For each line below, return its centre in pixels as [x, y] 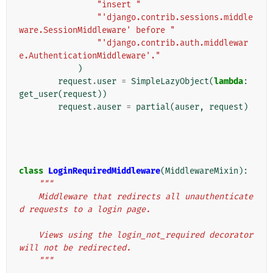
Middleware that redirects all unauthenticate [29, 197]
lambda [229, 82]
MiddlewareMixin [202, 171]
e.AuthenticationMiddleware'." [90, 56]
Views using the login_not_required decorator [29, 235]
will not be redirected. [75, 248]
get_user [38, 94]
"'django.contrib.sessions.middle [175, 18]
